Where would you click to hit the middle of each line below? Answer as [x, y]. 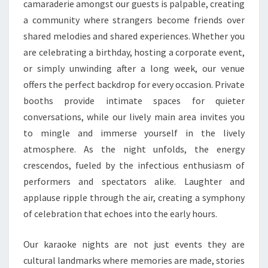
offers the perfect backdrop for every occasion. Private [134, 84]
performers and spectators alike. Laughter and [134, 181]
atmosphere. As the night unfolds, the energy [134, 149]
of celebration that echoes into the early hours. [120, 214]
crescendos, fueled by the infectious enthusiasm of [134, 165]
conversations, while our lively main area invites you [134, 117]
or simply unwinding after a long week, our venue [134, 68]
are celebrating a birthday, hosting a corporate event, [134, 52]
